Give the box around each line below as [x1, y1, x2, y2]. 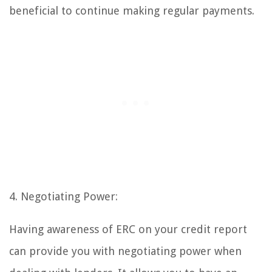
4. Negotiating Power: [9, 189, 118, 203]
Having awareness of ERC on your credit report [9, 222, 247, 236]
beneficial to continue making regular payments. [9, 4, 254, 17]
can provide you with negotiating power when [9, 244, 242, 257]
